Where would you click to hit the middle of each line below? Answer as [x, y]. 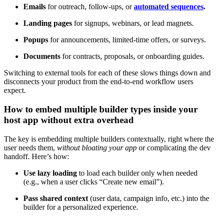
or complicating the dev [174, 147]
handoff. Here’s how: [36, 156]
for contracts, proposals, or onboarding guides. [132, 56]
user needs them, [30, 147]
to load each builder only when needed [137, 173]
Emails [35, 7]
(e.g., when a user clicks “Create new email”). [94, 182]
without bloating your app [97, 147]
